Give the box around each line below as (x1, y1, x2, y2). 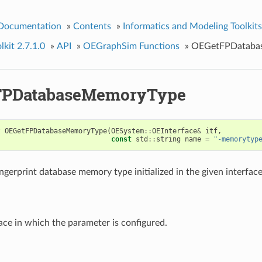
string (156, 135, 181, 143)
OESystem (111, 126, 144, 135)
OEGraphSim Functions (82, 41, 180, 51)
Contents (73, 21, 111, 31)
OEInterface (151, 126, 197, 135)
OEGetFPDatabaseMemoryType (4, 126, 107, 135)
